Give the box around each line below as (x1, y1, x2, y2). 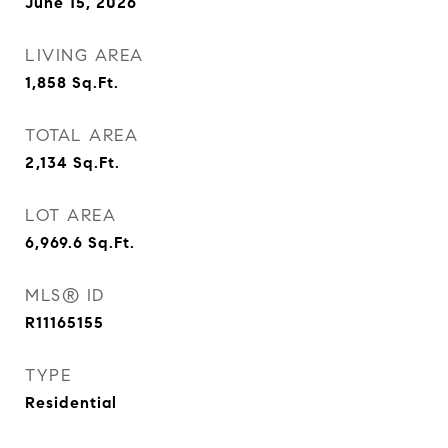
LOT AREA (25, 205, 116, 226)
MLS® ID (25, 285, 105, 306)
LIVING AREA (25, 45, 144, 66)
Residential (25, 393, 117, 412)
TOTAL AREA (25, 125, 138, 146)
